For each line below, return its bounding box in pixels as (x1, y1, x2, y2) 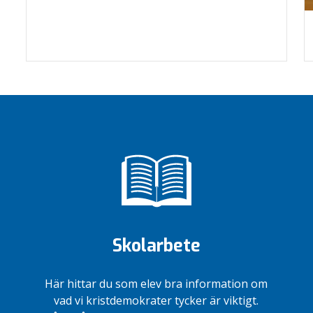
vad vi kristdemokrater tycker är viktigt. (54, 293, 259, 309)
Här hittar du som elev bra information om (45, 276, 268, 292)
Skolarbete (112, 234, 201, 258)
